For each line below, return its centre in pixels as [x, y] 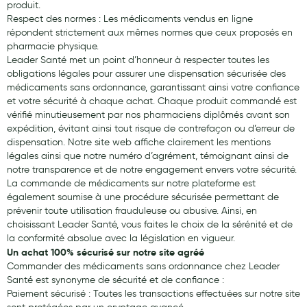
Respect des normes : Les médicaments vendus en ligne [130, 19]
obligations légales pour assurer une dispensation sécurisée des [146, 74]
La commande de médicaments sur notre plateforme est [131, 183]
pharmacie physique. [53, 46]
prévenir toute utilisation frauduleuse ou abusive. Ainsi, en [132, 211]
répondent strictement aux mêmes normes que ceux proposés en [150, 33]
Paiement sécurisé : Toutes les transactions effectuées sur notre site [153, 294]
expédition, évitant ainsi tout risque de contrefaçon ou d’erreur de [151, 128]
